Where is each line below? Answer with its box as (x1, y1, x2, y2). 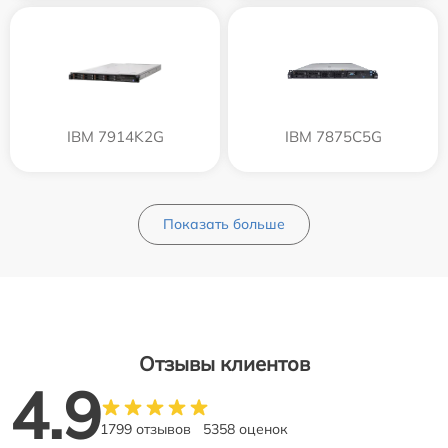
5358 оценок (203, 420, 288, 439)
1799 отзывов (100, 420, 191, 439)
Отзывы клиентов (138, 351, 310, 377)
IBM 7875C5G (284, 127, 382, 147)
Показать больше (163, 215, 285, 234)
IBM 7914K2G (66, 127, 164, 147)
